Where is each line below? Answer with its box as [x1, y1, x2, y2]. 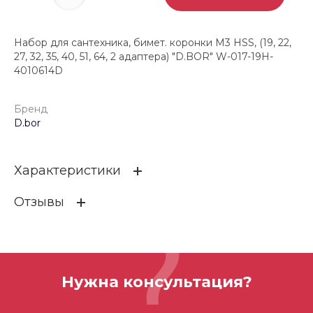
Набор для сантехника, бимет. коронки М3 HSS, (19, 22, [14, 36, 291, 50]
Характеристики [14, 163, 121, 179]
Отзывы [14, 194, 64, 210]
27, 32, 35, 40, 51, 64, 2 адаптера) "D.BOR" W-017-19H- [14, 50, 273, 64]
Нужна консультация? [61, 272, 252, 291]
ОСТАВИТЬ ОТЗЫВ [54, 239, 138, 249]
